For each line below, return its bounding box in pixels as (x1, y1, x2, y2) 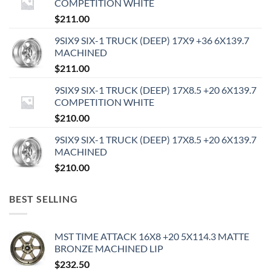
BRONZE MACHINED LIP (54, 242, 163, 254)
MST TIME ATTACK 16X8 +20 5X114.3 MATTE (54, 230, 249, 242)
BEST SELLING (9, 193, 78, 205)
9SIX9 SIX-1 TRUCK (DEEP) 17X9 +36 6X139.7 (54, 34, 249, 47)
